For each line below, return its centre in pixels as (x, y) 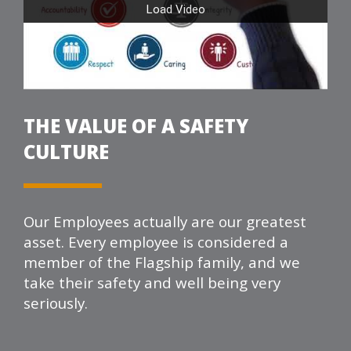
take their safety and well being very (152, 282)
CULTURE (66, 151)
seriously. (56, 302)
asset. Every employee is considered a (156, 241)
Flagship (164, 262)
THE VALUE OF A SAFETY (136, 125)
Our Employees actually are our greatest (165, 221)
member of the (77, 262)
